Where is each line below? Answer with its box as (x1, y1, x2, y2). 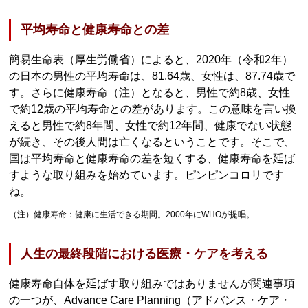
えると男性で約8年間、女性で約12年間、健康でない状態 (9, 119, 292, 131)
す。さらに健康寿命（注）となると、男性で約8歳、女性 (9, 86, 291, 98)
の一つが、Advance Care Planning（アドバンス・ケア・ (9, 294, 291, 307)
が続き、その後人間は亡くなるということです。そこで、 (9, 135, 296, 148)
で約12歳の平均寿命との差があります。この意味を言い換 (9, 102, 297, 115)
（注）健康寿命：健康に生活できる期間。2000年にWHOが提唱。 (9, 209, 255, 219)
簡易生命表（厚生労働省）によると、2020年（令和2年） (9, 53, 294, 65)
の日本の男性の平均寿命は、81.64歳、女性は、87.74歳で (9, 69, 296, 82)
